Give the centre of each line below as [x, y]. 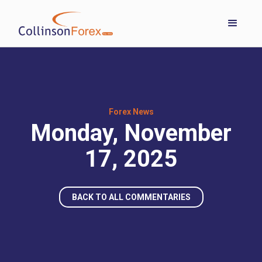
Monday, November [131, 133]
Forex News [131, 112]
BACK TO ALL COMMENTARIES [131, 197]
